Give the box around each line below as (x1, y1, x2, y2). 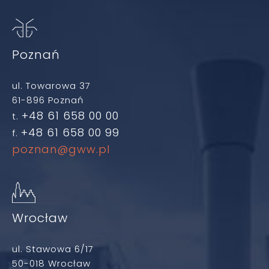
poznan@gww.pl (12, 142, 110, 157)
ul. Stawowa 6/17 (12, 243, 94, 255)
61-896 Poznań (12, 94, 84, 106)
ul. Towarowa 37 (12, 79, 91, 92)
